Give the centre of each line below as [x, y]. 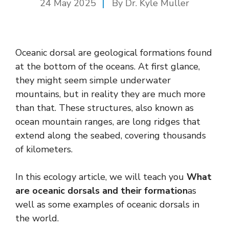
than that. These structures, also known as [105, 108]
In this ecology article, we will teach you [101, 177]
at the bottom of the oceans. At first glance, [108, 66]
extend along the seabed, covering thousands [111, 135]
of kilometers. [44, 149]
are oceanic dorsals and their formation [101, 190]
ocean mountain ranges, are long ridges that [108, 121]
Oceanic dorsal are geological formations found [114, 52]
